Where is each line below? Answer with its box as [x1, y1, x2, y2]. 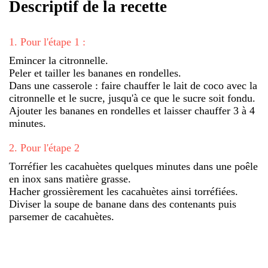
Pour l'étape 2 [20, 141, 80, 154]
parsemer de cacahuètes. [9, 210, 114, 223]
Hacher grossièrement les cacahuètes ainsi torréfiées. [9, 185, 238, 197]
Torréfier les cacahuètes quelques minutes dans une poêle [9, 160, 258, 172]
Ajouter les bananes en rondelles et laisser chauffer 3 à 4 [9, 104, 255, 117]
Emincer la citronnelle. [9, 54, 108, 66]
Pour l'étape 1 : [20, 35, 86, 48]
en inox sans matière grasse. [9, 172, 131, 185]
